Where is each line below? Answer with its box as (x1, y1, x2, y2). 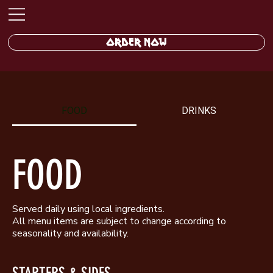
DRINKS (181, 105, 216, 117)
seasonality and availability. (12, 227, 129, 241)
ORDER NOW (105, 35, 167, 49)
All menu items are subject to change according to (12, 214, 226, 229)
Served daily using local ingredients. (12, 202, 165, 216)
